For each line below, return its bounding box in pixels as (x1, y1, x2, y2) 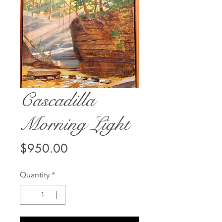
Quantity (20, 170, 50, 179)
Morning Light (20, 112, 130, 136)
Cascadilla (20, 88, 95, 112)
